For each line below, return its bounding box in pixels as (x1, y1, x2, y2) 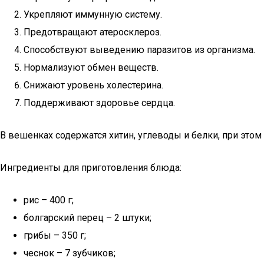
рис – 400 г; (24, 194, 74, 206)
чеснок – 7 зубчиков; (24, 247, 115, 259)
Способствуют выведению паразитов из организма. (24, 44, 255, 55)
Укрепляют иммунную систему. (24, 9, 162, 20)
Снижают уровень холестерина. (24, 80, 163, 91)
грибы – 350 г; (24, 230, 86, 241)
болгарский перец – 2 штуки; (24, 212, 151, 223)
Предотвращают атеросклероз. (24, 27, 161, 38)
